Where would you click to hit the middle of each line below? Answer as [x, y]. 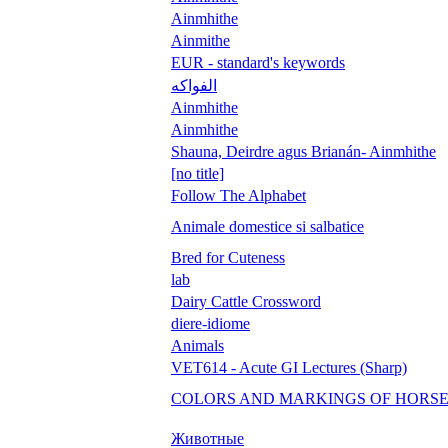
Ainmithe [200, 40]
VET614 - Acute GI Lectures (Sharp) [289, 367]
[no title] [197, 173]
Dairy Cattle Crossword [246, 301]
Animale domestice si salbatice [267, 226]
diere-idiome [210, 323]
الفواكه [194, 85]
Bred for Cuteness [228, 257]
